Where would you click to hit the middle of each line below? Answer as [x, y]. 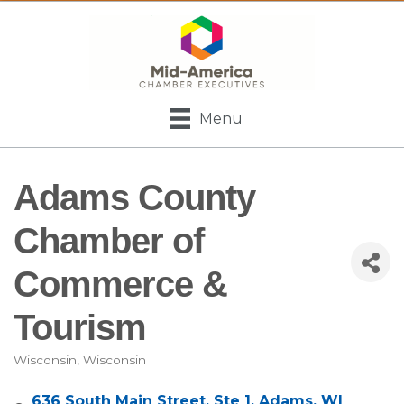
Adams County [134, 197]
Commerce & [120, 284]
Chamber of [109, 240]
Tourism [80, 327]
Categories [68, 374]
